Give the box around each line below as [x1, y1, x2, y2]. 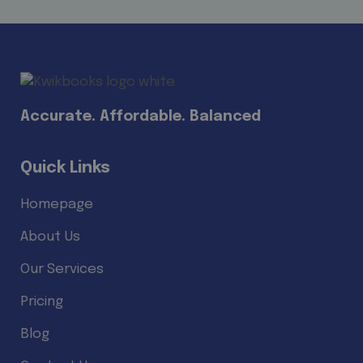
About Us [20, 229, 80, 244]
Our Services [20, 262, 104, 276]
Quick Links [20, 159, 110, 177]
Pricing [20, 294, 63, 309]
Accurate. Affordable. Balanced [20, 109, 261, 124]
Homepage [20, 197, 93, 211]
